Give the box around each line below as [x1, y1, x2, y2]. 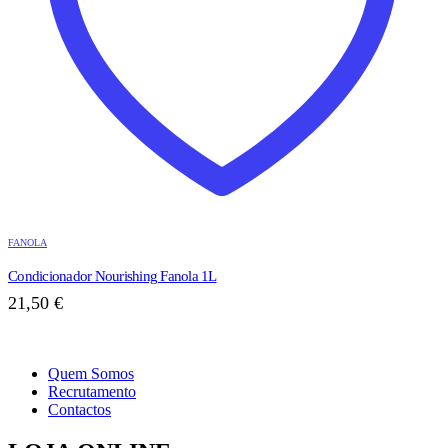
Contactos [48, 401, 111, 419]
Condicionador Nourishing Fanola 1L [8, 268, 217, 285]
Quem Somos [48, 365, 134, 383]
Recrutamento [48, 383, 136, 401]
